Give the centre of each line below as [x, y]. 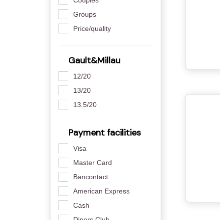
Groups [84, 14]
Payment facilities [103, 132]
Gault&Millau [93, 60]
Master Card [92, 162]
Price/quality [92, 28]
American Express [101, 191]
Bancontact [90, 177]
